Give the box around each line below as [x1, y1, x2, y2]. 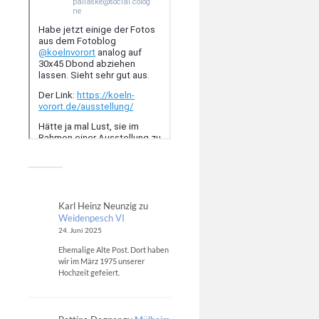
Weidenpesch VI [58, 212, 125, 224]
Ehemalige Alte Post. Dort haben [58, 245, 169, 255]
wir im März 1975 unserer [58, 256, 145, 266]
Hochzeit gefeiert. [58, 268, 120, 278]
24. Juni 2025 [58, 226, 102, 235]
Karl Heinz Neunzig [58, 200, 137, 212]
